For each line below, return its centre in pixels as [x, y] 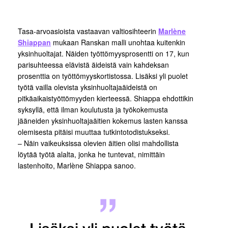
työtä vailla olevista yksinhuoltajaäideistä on [88, 87]
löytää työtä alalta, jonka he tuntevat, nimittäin [91, 154]
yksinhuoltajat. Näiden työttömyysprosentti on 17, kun [104, 53]
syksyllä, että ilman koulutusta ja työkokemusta [93, 109]
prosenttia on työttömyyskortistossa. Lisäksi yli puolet [103, 76]
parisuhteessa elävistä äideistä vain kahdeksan [93, 65]
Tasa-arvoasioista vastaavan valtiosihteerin [88, 31]
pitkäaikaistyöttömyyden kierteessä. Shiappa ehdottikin [106, 98]
